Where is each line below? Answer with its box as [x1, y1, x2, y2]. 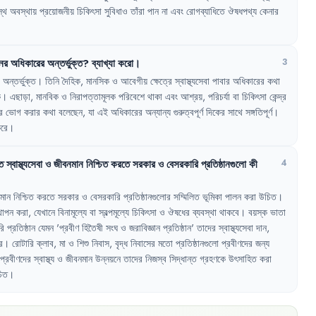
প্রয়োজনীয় [39, 4, 74, 18]
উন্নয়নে [95, 252, 121, 266]
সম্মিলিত [174, 190, 200, 204]
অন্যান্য [145, 105, 171, 119]
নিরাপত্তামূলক [70, 90, 116, 104]
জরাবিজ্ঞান [129, 221, 160, 235]
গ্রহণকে [200, 252, 226, 266]
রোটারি [12, 236, 34, 250]
